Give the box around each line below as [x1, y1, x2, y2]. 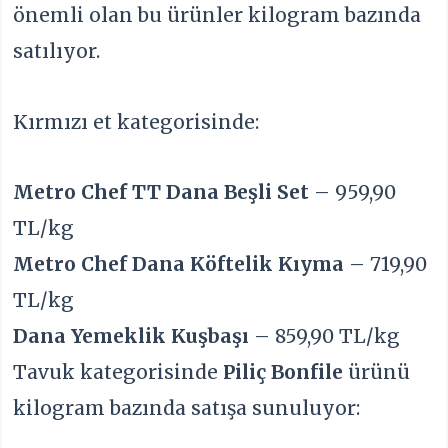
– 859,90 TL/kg [249, 324, 401, 349]
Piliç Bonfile [223, 360, 344, 385]
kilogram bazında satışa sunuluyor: [13, 396, 361, 421]
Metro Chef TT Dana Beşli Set [13, 180, 310, 205]
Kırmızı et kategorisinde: [13, 109, 260, 134]
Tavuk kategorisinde [13, 360, 224, 385]
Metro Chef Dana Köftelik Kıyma [13, 252, 345, 277]
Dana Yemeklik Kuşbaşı [13, 324, 250, 349]
